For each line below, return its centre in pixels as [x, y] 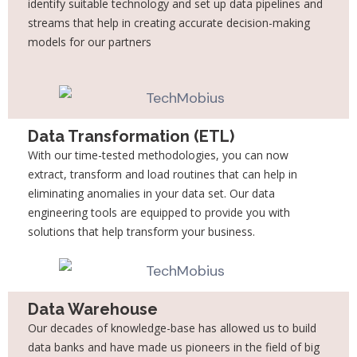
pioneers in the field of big [253, 347]
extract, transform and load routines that [135, 174]
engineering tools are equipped [109, 212]
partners [130, 42]
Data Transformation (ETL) [131, 136]
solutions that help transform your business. [141, 231]
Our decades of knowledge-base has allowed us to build [172, 328]
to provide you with [240, 212]
